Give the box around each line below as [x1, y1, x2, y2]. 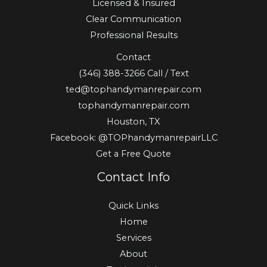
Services [116, 232, 151, 243]
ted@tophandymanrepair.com [66, 83, 201, 95]
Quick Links [108, 200, 159, 211]
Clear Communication [86, 13, 181, 24]
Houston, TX [107, 116, 160, 127]
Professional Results [89, 29, 178, 41]
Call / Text [147, 67, 189, 79]
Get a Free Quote [96, 148, 171, 159]
